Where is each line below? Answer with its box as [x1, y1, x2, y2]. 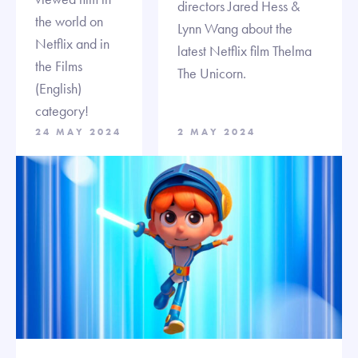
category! [35, 101, 89, 121]
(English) [35, 79, 82, 98]
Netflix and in [35, 34, 109, 54]
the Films [35, 57, 82, 76]
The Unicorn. [177, 63, 246, 82]
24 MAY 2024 [35, 125, 121, 139]
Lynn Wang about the [177, 18, 292, 38]
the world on [35, 12, 103, 31]
